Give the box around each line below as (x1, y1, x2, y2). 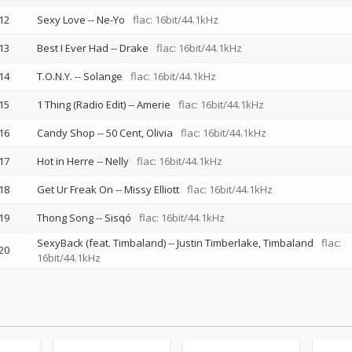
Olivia (145, 126, 173, 140)
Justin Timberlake (176, 236, 258, 250)
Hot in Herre (36, 154, 94, 168)
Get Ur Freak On (36, 182, 113, 196)
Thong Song (36, 211, 93, 225)
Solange (82, 69, 123, 83)
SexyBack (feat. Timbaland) (36, 236, 166, 250)
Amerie (136, 97, 170, 112)
